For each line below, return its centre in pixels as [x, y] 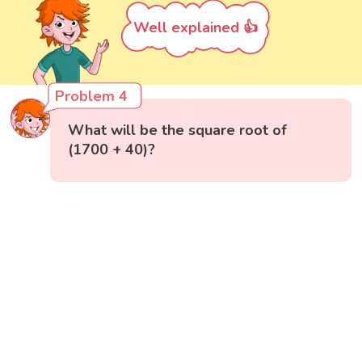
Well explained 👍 [196, 27]
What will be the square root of [178, 130]
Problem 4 [92, 96]
